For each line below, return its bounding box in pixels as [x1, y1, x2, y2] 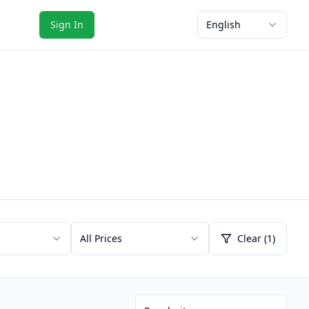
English [206, 18, 241, 31]
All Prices [80, 232, 122, 245]
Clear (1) [237, 232, 275, 245]
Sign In [50, 18, 83, 31]
